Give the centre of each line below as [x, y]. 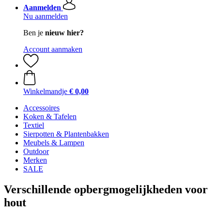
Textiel [34, 125]
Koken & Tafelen [50, 116]
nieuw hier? [64, 33]
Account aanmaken [53, 49]
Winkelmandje [45, 91]
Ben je [34, 33]
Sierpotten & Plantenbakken [66, 134]
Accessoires [41, 108]
